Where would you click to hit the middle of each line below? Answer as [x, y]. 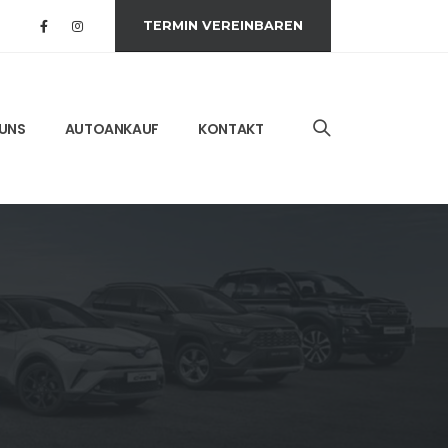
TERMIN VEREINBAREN [222, 25]
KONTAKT [231, 128]
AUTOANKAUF [111, 128]
